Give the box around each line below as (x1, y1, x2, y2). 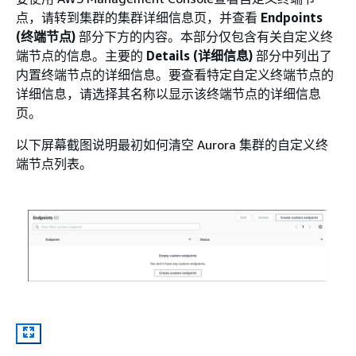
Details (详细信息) (146, 48, 253, 64)
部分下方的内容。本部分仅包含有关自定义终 (75, 29, 333, 45)
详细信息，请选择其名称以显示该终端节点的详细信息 (16, 86, 321, 103)
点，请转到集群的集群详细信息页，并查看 (16, 10, 261, 26)
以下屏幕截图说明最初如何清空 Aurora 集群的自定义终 (16, 137, 328, 153)
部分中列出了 (253, 48, 332, 64)
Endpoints (261, 10, 323, 26)
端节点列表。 (16, 156, 92, 172)
